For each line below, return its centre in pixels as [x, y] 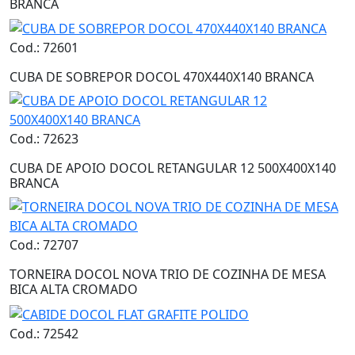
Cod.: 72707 [44, 245]
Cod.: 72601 [44, 48]
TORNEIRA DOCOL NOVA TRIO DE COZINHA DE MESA [168, 275]
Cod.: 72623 [44, 139]
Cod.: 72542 [44, 334]
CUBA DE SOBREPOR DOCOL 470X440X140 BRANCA [162, 77]
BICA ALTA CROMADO [74, 290]
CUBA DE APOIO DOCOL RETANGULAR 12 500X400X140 [173, 168]
